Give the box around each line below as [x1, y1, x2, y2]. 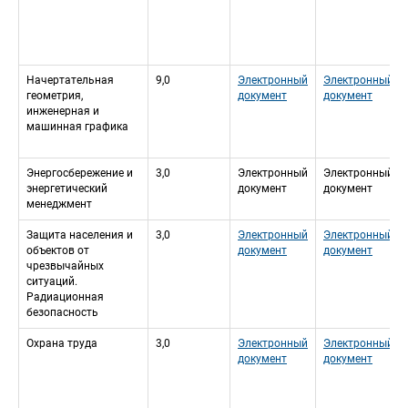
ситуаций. [26, 275, 77, 289]
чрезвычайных [26, 260, 104, 273]
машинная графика [26, 120, 128, 134]
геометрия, [26, 89, 83, 103]
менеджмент [26, 198, 92, 211]
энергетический [26, 182, 107, 196]
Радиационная [26, 291, 104, 304]
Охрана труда [26, 337, 97, 351]
